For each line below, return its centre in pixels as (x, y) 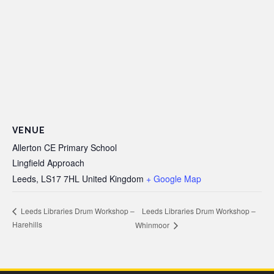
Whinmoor (154, 224)
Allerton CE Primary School (65, 147)
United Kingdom (113, 178)
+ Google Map (174, 178)
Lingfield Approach (48, 162)
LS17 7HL (60, 178)
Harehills (27, 224)
